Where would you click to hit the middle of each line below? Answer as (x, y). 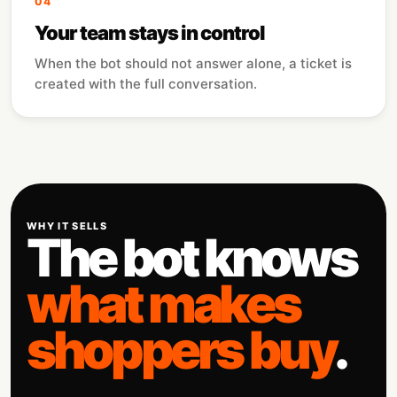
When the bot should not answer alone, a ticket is (193, 63)
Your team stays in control (150, 33)
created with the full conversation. (146, 84)
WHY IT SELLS (67, 226)
